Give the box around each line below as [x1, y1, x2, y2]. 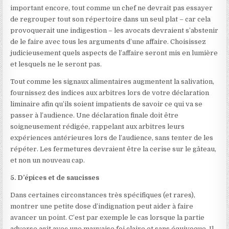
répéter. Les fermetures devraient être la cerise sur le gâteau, [10, 145, 217, 153]
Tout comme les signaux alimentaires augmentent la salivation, [10, 78, 215, 85]
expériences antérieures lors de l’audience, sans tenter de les [10, 134, 214, 142]
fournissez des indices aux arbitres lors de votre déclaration [10, 89, 210, 97]
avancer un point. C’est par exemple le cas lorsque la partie [10, 214, 205, 221]
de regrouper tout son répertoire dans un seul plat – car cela [10, 15, 211, 23]
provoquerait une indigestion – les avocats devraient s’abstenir [10, 27, 219, 34]
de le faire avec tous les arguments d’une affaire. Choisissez [10, 38, 207, 45]
